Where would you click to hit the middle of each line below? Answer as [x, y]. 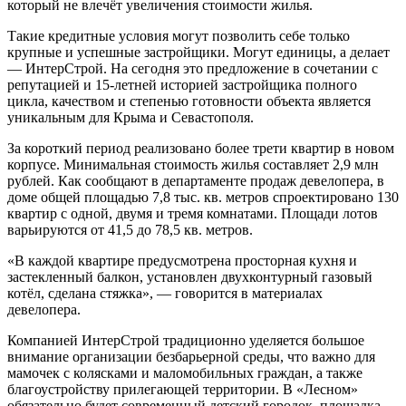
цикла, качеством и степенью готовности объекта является [189, 101]
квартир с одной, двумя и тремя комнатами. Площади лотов [193, 214]
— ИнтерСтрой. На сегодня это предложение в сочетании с [193, 69]
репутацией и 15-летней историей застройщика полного [182, 85]
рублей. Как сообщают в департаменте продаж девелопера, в [196, 181]
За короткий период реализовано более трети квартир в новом [201, 149]
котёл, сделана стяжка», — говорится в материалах [165, 294]
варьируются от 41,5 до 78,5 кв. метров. [130, 230]
